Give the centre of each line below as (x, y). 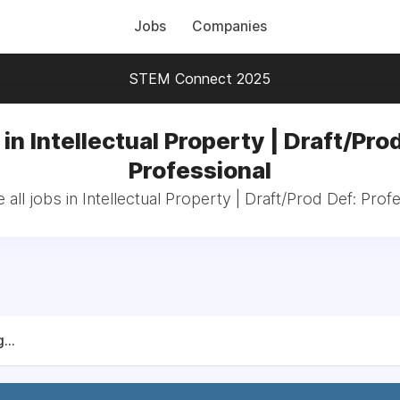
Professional (200, 170)
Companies (229, 26)
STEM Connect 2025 (200, 79)
